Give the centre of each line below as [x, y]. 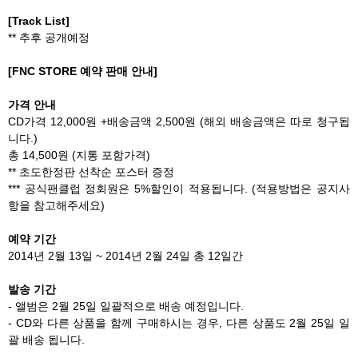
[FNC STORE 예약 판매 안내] [83, 71]
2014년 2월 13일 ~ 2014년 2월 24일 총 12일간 [125, 256]
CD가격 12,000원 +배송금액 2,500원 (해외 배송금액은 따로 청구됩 [179, 121]
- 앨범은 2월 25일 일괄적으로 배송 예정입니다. [126, 306]
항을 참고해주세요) [56, 205]
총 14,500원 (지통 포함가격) [79, 155]
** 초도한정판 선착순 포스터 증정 [91, 172]
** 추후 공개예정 [49, 38]
